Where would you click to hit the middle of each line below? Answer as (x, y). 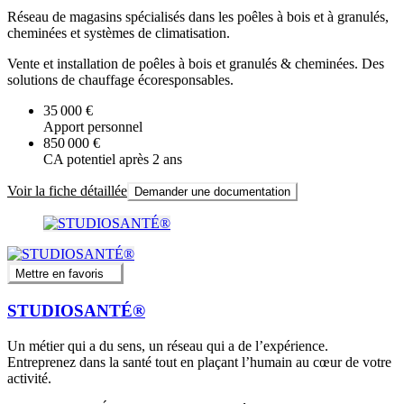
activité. (29, 378)
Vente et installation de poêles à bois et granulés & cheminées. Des (196, 63)
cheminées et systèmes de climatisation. (119, 32)
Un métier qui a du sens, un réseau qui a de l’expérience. (168, 345)
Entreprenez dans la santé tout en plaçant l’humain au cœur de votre (199, 362)
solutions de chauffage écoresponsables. (120, 79)
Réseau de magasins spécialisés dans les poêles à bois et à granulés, (198, 16)
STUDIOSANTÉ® (76, 310)
